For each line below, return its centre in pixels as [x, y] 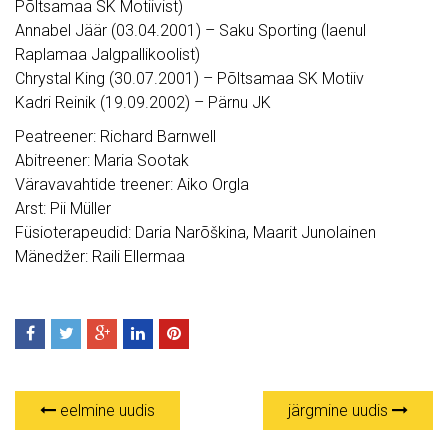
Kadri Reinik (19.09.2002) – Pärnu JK [143, 103]
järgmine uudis [340, 411]
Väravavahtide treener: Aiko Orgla [132, 185]
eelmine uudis [105, 411]
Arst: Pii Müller [63, 209]
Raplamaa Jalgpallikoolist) [107, 55]
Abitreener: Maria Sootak [102, 161]
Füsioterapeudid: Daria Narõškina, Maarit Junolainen [195, 233]
